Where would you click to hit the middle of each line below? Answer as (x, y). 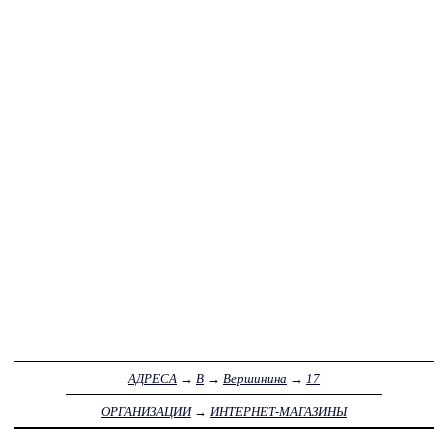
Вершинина (255, 378)
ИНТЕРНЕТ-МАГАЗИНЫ (278, 411)
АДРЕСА (152, 378)
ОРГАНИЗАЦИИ (146, 411)
